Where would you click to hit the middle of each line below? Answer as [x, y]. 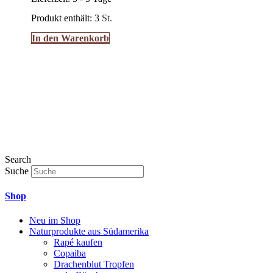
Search [18, 160]
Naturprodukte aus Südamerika [89, 231]
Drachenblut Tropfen [94, 264]
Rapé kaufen [78, 242]
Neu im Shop [55, 220]
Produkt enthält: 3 [67, 18]
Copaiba [70, 253]
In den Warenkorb [71, 38]
